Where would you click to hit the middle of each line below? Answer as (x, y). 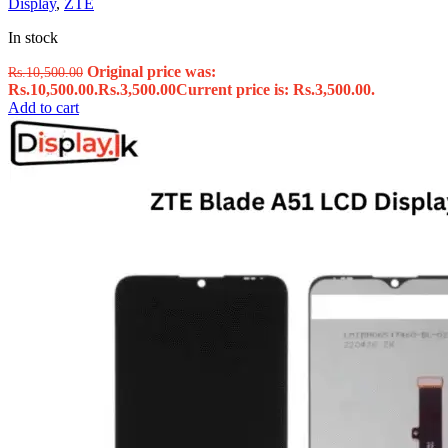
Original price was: (151, 72)
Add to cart (43, 108)
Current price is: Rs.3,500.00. (275, 90)
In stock (33, 38)
